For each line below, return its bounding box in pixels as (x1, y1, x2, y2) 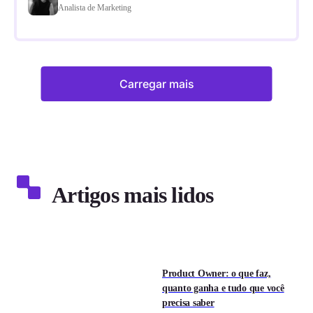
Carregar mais (119, 76, 194, 91)
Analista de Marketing (58, 2, 131, 13)
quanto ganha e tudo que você (162, 282, 284, 293)
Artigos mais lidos (52, 182, 214, 208)
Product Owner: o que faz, (162, 268, 271, 279)
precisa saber (162, 297, 214, 308)
